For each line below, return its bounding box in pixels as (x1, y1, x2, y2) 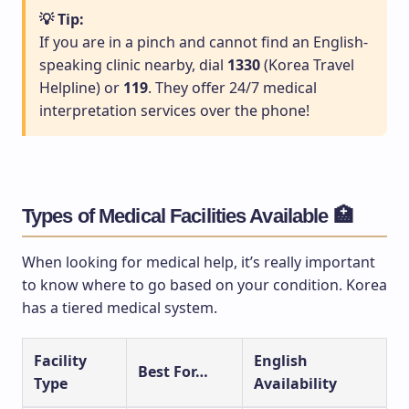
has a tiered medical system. (22, 298, 217, 319)
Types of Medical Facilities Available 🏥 (22, 204, 352, 228)
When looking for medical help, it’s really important (22, 252, 375, 273)
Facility (34, 351, 87, 372)
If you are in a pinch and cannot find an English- (39, 32, 368, 53)
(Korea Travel (260, 55, 354, 76)
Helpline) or (39, 78, 123, 99)
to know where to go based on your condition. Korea (22, 275, 387, 296)
